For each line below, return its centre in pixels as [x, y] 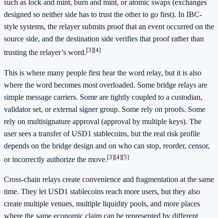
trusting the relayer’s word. [45, 53]
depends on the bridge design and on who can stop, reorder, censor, [107, 145]
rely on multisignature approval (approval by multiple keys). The [103, 121]
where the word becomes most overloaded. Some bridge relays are [106, 85]
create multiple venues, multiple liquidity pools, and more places [102, 203]
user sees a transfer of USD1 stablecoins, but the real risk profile [102, 133]
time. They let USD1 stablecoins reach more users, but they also [102, 191]
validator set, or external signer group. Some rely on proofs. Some [105, 109]
